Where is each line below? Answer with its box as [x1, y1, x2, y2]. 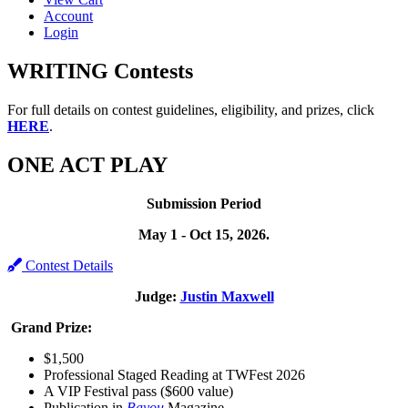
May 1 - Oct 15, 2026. [138, 226, 270, 242]
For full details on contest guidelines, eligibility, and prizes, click [7, 101, 374, 117]
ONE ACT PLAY [7, 152, 168, 177]
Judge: [134, 288, 180, 304]
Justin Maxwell [179, 288, 274, 304]
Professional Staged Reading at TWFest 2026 [44, 366, 305, 382]
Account [44, 8, 93, 24]
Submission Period [147, 195, 261, 211]
